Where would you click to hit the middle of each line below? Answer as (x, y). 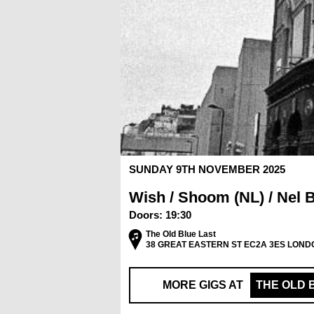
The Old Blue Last (181, 234)
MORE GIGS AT (203, 285)
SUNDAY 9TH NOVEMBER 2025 (207, 169)
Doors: (147, 214)
